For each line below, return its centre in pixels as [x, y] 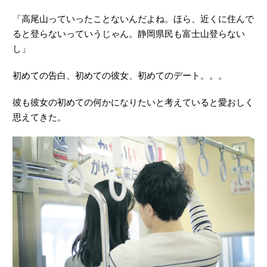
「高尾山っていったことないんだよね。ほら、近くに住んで [133, 19]
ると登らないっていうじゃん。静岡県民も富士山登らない [129, 34]
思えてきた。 [39, 117]
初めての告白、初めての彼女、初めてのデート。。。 [120, 76]
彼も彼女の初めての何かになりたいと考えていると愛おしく [133, 103]
